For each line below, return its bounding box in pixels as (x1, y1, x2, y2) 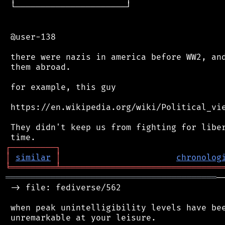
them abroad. (6, 62, 71, 72)
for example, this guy (6, 82, 116, 92)
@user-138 (6, 32, 56, 42)
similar (16, 152, 51, 163)
